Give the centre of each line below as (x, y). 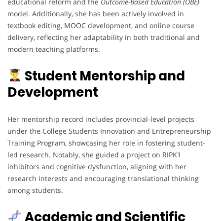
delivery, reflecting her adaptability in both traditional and (104, 37)
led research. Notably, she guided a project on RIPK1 (94, 154)
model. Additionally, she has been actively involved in (96, 13)
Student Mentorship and (103, 76)
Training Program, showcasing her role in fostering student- (106, 143)
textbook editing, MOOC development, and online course (101, 25)
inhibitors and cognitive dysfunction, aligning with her (97, 166)
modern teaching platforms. (54, 49)
